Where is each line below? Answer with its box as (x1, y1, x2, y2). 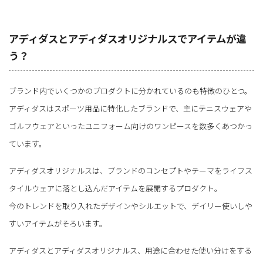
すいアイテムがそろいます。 (9, 217, 107, 229)
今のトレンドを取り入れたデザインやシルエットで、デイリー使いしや (9, 200, 252, 211)
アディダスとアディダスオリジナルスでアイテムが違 (9, 31, 246, 46)
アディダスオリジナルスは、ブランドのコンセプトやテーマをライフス (9, 164, 252, 176)
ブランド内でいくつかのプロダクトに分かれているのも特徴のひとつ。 (9, 85, 252, 96)
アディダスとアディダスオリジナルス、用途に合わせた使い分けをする (9, 244, 252, 256)
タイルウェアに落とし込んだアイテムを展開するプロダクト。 (9, 182, 222, 194)
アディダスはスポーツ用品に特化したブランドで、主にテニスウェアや (9, 102, 252, 114)
